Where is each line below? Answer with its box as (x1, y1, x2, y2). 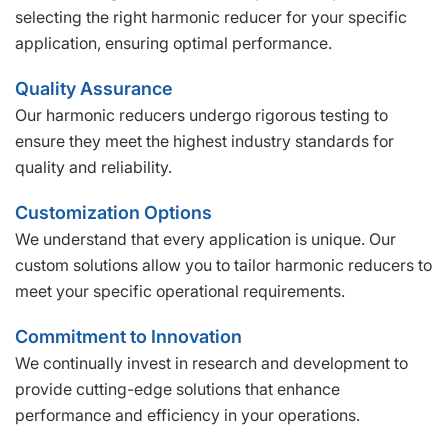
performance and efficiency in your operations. (15, 404, 360, 425)
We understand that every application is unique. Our (15, 228, 396, 249)
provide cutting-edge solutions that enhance (15, 378, 340, 399)
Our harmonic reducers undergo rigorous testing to (15, 104, 388, 125)
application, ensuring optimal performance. (15, 32, 332, 53)
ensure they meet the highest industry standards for (15, 130, 394, 151)
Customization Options (15, 201, 212, 223)
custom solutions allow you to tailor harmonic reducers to (15, 254, 432, 275)
